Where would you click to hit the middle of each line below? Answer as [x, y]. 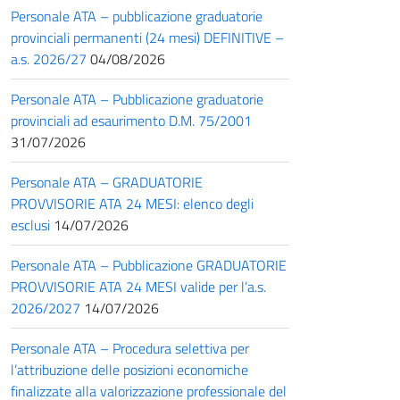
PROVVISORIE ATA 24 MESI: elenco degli [132, 203]
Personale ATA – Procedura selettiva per [130, 348]
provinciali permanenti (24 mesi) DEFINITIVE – [147, 37]
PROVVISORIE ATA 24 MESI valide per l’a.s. [138, 286]
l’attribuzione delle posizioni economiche [129, 369]
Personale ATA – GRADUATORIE [107, 182]
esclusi [30, 225]
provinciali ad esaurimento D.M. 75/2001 [131, 120]
